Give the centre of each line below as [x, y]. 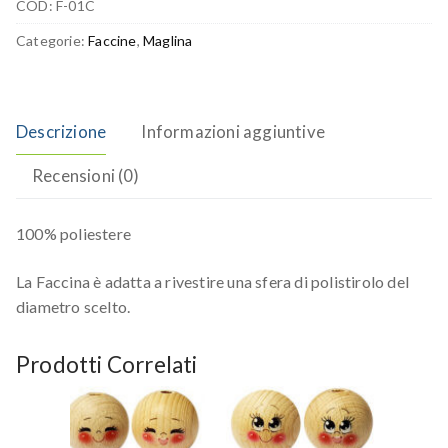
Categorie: [52, 41]
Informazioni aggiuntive [233, 132]
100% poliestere [73, 234]
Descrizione [61, 132]
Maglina [168, 41]
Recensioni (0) [85, 176]
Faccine [112, 41]
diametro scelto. [73, 306]
